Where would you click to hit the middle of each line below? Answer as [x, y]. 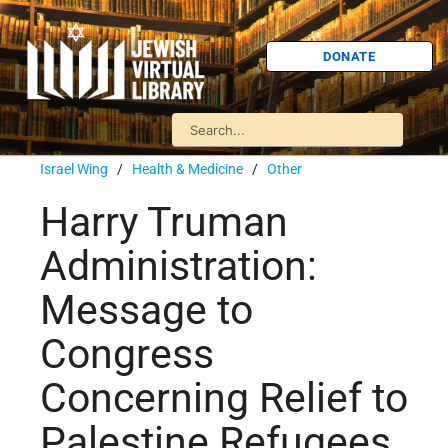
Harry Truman [164, 222]
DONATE [349, 56]
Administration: [178, 266]
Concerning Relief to [224, 398]
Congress [127, 354]
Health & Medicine [187, 169]
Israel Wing [74, 169]
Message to [146, 310]
